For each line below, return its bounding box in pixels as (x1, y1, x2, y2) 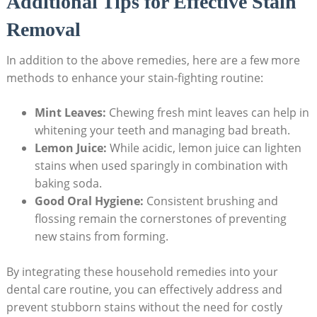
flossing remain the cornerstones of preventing (34, 210, 287, 226)
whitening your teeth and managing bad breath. (34, 122, 290, 138)
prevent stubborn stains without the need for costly (6, 299, 282, 315)
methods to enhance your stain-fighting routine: (6, 69, 263, 86)
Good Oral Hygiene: (34, 192, 144, 209)
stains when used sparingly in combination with (34, 157, 288, 173)
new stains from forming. (34, 228, 168, 244)
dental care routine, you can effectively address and (6, 281, 282, 297)
